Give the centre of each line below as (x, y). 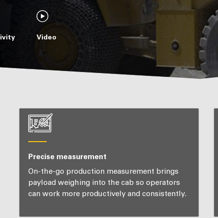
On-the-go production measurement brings (103, 172)
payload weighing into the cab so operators (104, 183)
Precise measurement (67, 156)
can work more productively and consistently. (107, 194)
